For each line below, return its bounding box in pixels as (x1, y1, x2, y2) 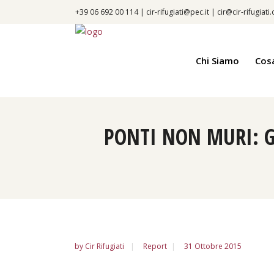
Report (143, 241, 167, 251)
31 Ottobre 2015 (184, 241, 242, 251)
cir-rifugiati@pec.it (146, 7, 209, 17)
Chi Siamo (196, 54, 239, 67)
